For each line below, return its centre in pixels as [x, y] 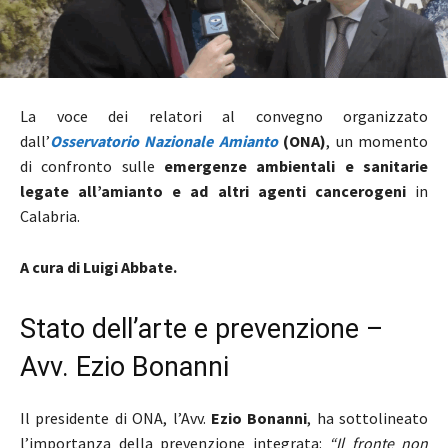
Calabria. [50, 215]
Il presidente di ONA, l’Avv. [115, 417]
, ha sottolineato [367, 417]
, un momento [377, 140]
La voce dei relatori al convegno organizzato [224, 115]
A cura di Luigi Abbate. [98, 266]
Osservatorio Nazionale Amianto [164, 140]
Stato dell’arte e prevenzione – [201, 328]
